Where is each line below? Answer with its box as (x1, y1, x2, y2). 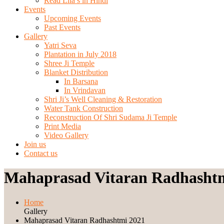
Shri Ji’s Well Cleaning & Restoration (44, 95, 162, 103)
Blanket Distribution (44, 68, 108, 76)
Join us (24, 140, 46, 148)
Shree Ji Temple (44, 59, 94, 67)
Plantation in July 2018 (44, 50, 116, 58)
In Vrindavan (64, 86, 105, 94)
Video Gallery (44, 131, 88, 139)
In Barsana (64, 77, 98, 85)
